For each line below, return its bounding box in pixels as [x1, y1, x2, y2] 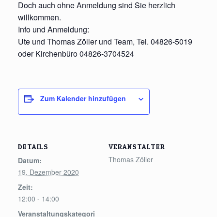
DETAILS [17, 142, 48, 151]
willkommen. [17, 12, 61, 23]
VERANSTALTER [108, 142, 165, 151]
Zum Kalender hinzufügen [40, 93, 126, 103]
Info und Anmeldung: [17, 24, 89, 35]
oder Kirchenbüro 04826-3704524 [17, 48, 134, 59]
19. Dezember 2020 [17, 167, 79, 177]
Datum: [17, 155, 42, 165]
